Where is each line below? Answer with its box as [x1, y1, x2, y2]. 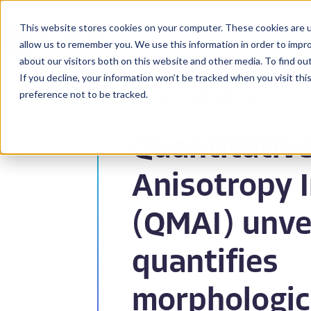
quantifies [132, 248, 278, 281]
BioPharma [239, 35, 300, 49]
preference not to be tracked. [19, 88, 148, 100]
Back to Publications [140, 92, 253, 106]
